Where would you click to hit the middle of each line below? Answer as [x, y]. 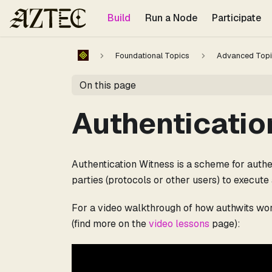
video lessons [179, 224]
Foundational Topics [153, 56]
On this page [107, 85]
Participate [236, 18]
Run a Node [171, 18]
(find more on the [110, 224]
